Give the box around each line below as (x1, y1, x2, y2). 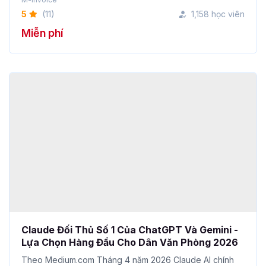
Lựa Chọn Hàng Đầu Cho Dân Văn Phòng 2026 (21, 207, 238, 220)
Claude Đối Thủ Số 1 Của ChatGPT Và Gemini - (21, 195, 238, 207)
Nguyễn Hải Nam (21, 254, 79, 263)
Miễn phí (21, 5, 63, 18)
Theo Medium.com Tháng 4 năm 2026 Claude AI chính (21, 226, 234, 236)
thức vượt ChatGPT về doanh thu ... (21, 237, 157, 248)
